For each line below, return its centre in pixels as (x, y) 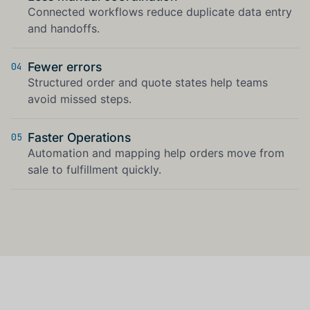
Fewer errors (65, 67)
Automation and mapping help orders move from (156, 153)
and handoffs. (64, 29)
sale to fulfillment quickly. (94, 170)
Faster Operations (79, 138)
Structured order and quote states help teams (148, 83)
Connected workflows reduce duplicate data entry (160, 12)
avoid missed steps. (80, 99)
